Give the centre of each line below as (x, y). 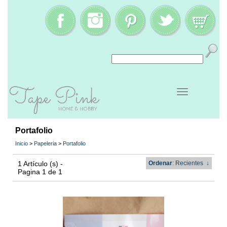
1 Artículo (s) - (40, 164)
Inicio (22, 144)
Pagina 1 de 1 (40, 172)
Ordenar (160, 163)
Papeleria (45, 144)
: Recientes (187, 163)
